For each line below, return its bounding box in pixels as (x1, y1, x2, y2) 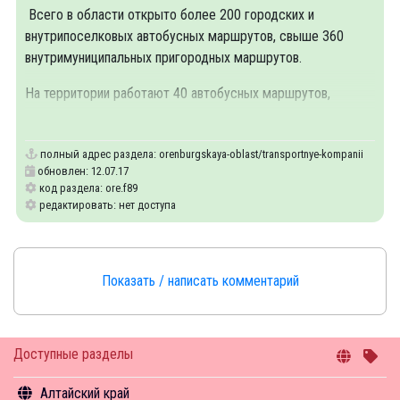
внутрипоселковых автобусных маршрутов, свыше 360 (25, 28, 344, 45)
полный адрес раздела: (37, 147, 159, 161)
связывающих (25, 106, 112, 123)
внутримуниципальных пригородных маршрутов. (25, 49, 302, 66)
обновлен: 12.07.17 (35, 164, 129, 178)
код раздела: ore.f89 (37, 181, 137, 195)
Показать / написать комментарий (101, 272, 299, 289)
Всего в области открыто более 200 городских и (25, 6, 314, 23)
